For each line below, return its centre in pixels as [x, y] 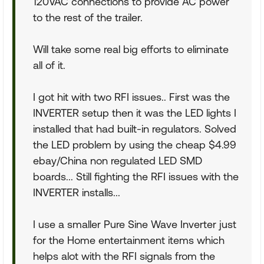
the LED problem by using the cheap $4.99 [135, 145]
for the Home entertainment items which [129, 240]
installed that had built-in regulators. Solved [135, 129]
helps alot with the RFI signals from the [124, 256]
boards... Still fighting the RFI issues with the [136, 176]
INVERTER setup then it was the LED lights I [135, 113]
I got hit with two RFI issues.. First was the [131, 97]
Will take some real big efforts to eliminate [131, 49]
